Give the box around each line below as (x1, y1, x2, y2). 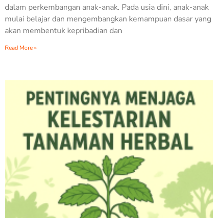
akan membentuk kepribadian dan (5, 25, 122, 36)
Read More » (5, 43, 36, 52)
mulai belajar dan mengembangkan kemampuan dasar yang (5, 13, 211, 24)
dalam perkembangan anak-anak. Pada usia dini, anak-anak (5, 1, 209, 13)
